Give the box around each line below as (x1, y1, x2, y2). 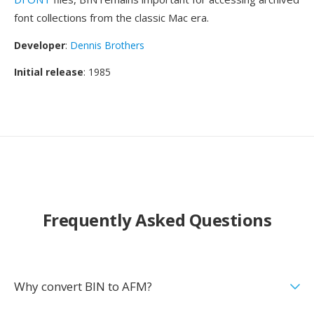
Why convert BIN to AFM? (14, 278, 152, 294)
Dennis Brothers (70, 39, 144, 52)
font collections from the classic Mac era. (14, 11, 209, 25)
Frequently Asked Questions (42, 208, 272, 231)
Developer (14, 39, 65, 52)
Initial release (14, 65, 83, 78)
